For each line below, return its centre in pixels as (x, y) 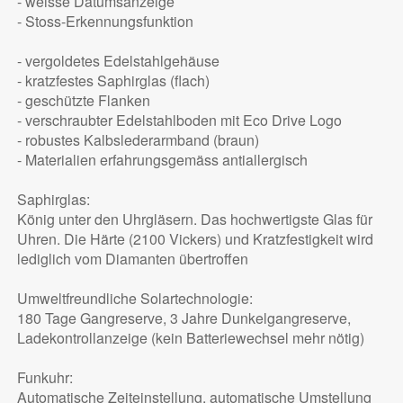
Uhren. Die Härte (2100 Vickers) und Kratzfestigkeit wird (195, 239)
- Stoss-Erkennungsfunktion (105, 22)
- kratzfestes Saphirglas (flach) (113, 81)
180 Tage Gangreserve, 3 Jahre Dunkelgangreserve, (184, 318)
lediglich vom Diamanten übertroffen (134, 259)
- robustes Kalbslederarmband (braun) (138, 140)
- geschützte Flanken (85, 101)
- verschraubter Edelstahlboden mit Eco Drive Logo (179, 121)
